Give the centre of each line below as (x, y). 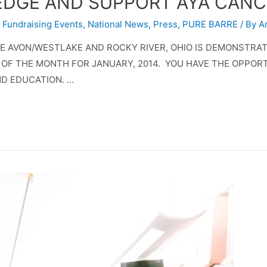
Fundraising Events (43, 24)
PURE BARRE (210, 24)
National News (118, 24)
